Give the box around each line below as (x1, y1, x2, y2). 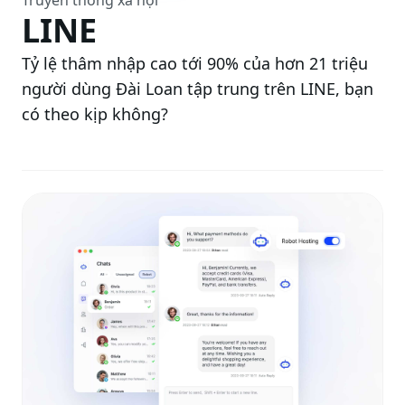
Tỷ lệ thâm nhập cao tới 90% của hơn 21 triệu (22, 52, 368, 74)
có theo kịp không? (22, 103, 168, 125)
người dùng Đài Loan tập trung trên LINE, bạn (22, 78, 373, 99)
